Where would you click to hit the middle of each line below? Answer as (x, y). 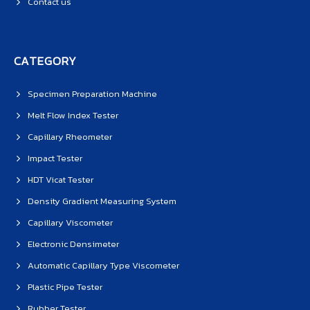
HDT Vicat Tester (61, 180)
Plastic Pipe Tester (65, 287)
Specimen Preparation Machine (92, 94)
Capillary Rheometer (70, 137)
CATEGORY (45, 61)
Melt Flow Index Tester (73, 116)
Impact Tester (55, 158)
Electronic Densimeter (73, 244)
